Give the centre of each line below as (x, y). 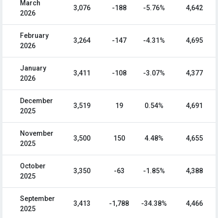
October (33, 166)
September (37, 199)
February (34, 36)
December (36, 101)
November (37, 134)
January (33, 68)
